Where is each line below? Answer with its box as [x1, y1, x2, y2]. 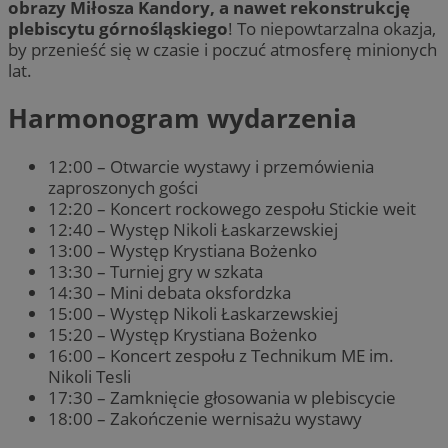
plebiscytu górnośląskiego [8, 17, 228, 41]
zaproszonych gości [48, 175, 198, 199]
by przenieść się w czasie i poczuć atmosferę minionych [8, 38, 437, 62]
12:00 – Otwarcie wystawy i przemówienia [48, 154, 374, 178]
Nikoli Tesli [48, 364, 135, 388]
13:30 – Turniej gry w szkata [48, 259, 267, 283]
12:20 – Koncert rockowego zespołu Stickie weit [48, 196, 420, 220]
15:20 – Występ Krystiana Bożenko [48, 322, 321, 346]
